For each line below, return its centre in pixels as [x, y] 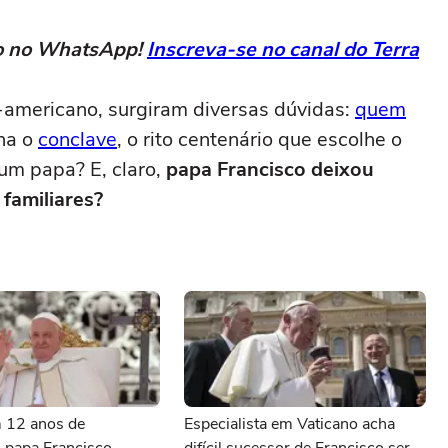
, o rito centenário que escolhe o [259, 139]
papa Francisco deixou [270, 169]
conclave [77, 139]
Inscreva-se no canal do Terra [283, 49]
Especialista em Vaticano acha [289, 424]
